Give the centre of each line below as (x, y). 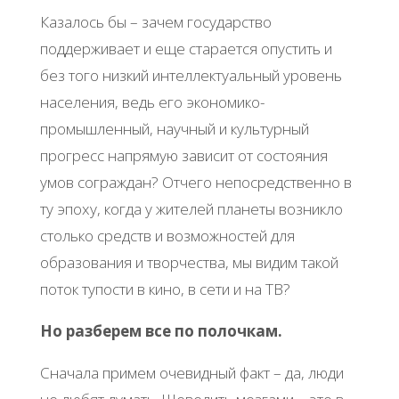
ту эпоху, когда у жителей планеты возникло (191, 208)
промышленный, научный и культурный (174, 128)
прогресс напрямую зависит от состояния (183, 155)
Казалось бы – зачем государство (155, 21)
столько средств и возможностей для (167, 235)
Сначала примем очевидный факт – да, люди (191, 373)
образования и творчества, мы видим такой (189, 262)
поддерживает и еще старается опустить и (186, 48)
